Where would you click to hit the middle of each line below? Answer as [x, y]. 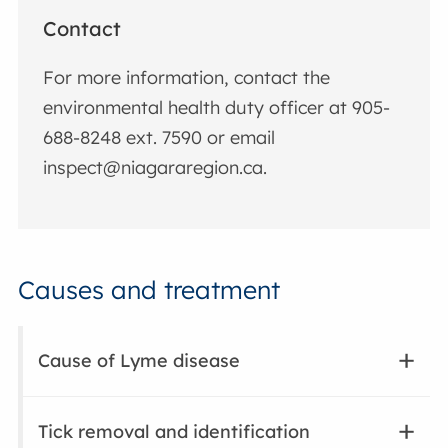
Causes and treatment [149, 290]
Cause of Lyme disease [139, 361]
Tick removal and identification [174, 432]
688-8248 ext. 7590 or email [159, 137]
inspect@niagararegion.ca [153, 167]
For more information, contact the [187, 77]
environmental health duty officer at [198, 107]
